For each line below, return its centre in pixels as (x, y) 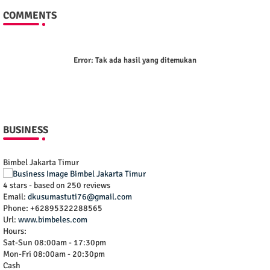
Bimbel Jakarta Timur (41, 163)
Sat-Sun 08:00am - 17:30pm (55, 243)
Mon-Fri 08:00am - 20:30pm (54, 254)
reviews (96, 186)
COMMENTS (30, 16)
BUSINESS (26, 130)
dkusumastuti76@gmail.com (80, 197)
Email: (15, 197)
